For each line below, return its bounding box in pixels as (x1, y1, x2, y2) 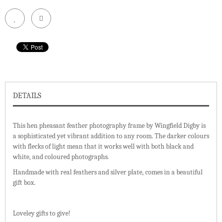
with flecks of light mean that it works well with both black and (13, 142, 194, 151)
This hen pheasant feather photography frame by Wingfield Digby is (13, 121, 206, 130)
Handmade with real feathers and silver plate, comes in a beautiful (13, 168, 203, 177)
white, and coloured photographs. (13, 153, 109, 162)
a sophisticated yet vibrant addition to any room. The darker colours (13, 132, 209, 141)
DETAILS (13, 91, 41, 101)
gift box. (13, 178, 36, 187)
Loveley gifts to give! (13, 209, 70, 218)
